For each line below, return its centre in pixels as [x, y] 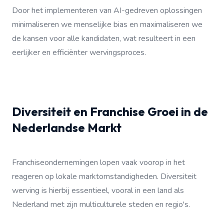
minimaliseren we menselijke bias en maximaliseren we [107, 24]
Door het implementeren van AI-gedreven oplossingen [107, 10]
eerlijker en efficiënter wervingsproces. [79, 52]
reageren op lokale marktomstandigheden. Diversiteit [104, 176]
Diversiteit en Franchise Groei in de [110, 111]
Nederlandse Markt [67, 127]
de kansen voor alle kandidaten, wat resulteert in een [104, 38]
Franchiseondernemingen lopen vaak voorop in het [98, 162]
